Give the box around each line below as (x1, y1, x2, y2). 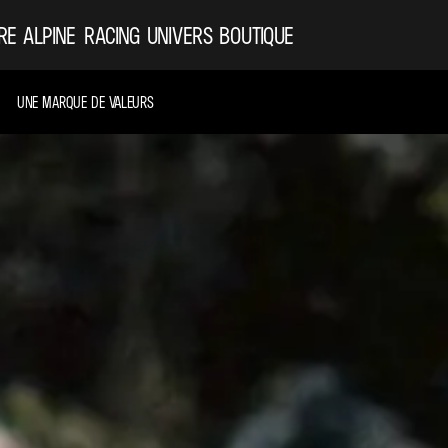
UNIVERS (146, 20, 213, 50)
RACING (84, 20, 140, 50)
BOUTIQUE (219, 20, 294, 50)
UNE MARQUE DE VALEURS (17, 92, 154, 112)
